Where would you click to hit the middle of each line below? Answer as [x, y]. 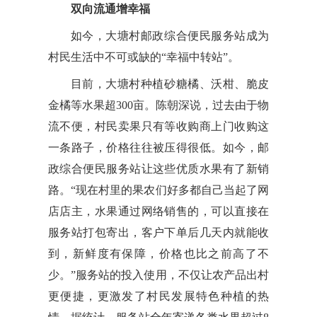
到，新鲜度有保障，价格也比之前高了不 [158, 253]
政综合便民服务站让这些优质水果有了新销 [158, 168]
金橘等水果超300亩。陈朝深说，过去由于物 [158, 105]
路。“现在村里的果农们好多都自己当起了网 [158, 190]
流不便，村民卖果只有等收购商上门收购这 [158, 126]
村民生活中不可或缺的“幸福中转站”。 [143, 57]
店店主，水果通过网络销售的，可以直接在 [158, 211]
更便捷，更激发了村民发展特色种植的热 [158, 296]
